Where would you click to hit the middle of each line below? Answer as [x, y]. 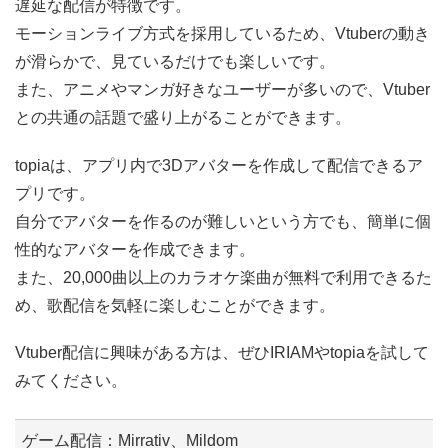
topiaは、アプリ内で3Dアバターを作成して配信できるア [219, 165]
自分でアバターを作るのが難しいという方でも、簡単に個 [223, 221]
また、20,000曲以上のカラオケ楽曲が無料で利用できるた [223, 277]
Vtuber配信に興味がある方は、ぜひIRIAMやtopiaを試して [222, 352]
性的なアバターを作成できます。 [135, 249]
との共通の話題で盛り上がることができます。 [183, 118]
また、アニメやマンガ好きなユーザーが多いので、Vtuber [222, 90]
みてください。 [71, 380]
